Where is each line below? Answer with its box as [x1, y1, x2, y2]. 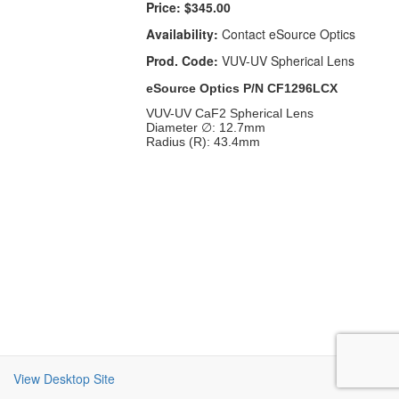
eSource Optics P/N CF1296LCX [146, 81, 338, 96]
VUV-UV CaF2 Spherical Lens [146, 106, 314, 121]
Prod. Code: [146, 52, 219, 70]
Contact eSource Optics [218, 25, 356, 44]
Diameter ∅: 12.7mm [146, 120, 266, 135]
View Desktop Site [13, 370, 115, 387]
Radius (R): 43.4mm [146, 134, 261, 150]
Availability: [146, 25, 219, 44]
